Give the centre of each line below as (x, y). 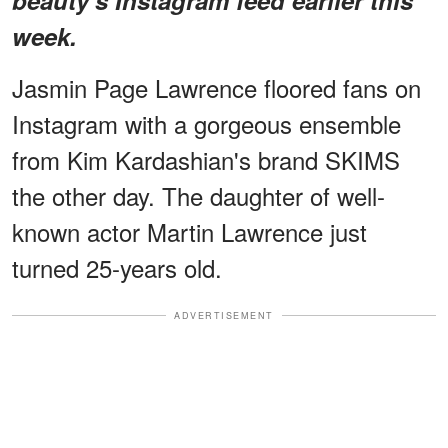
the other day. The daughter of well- (198, 195)
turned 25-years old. (117, 267)
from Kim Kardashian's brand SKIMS (206, 159)
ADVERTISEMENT (224, 315)
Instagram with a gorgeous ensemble (206, 123)
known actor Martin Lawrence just (189, 231)
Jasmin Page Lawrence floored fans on (216, 87)
